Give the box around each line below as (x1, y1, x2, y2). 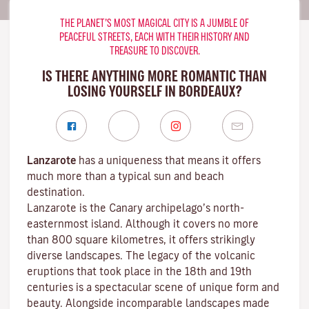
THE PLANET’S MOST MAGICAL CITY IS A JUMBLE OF (60, 18, 249, 28)
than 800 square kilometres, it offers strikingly (27, 235, 255, 245)
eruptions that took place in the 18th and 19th (27, 266, 252, 277)
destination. (27, 187, 85, 197)
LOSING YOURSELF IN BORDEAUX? (67, 84, 242, 99)
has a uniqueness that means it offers (76, 155, 261, 166)
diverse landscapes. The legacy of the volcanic (27, 250, 255, 261)
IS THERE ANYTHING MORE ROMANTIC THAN (42, 69, 267, 83)
